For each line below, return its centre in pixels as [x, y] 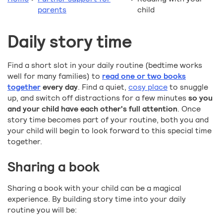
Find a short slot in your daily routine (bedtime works [105, 65]
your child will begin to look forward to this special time [110, 131]
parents [52, 10]
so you [200, 98]
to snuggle [188, 87]
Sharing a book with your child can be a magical [94, 188]
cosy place [148, 87]
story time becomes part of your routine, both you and [108, 120]
